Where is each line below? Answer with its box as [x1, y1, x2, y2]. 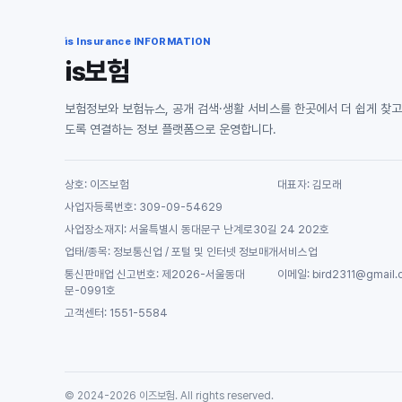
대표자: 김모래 [276, 178, 342, 191]
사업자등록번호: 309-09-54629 [65, 200, 223, 214]
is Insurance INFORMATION [65, 36, 211, 48]
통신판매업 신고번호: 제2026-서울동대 [65, 267, 245, 281]
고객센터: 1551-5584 [65, 306, 168, 319]
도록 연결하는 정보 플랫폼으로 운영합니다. [65, 122, 276, 136]
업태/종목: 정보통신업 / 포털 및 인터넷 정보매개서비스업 [65, 245, 318, 258]
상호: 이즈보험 [65, 178, 129, 191]
